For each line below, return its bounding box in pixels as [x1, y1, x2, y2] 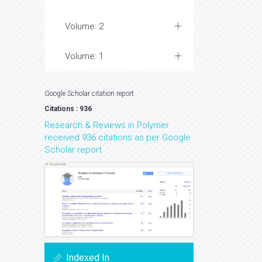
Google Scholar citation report [44, 89, 134, 98]
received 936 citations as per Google [44, 132, 191, 143]
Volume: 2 [65, 21, 104, 32]
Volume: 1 [65, 51, 104, 61]
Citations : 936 [44, 105, 92, 113]
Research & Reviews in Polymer [44, 120, 169, 130]
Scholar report [44, 144, 102, 155]
